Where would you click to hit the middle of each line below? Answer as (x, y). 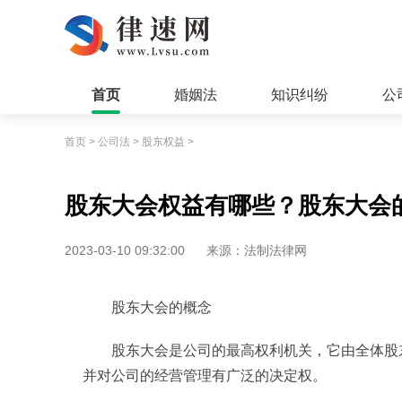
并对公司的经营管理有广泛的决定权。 (205, 376)
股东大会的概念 (162, 307)
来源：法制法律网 (257, 250)
